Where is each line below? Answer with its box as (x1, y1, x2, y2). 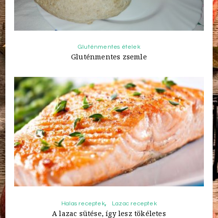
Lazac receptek (112, 200, 157, 207)
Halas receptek (61, 200, 105, 207)
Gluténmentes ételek (78, 44, 140, 51)
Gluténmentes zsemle (71, 52, 147, 62)
